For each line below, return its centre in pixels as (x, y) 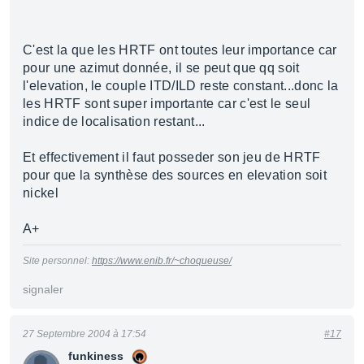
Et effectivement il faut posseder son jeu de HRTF (172, 157)
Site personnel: (57, 261)
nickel (41, 193)
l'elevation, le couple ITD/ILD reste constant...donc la (181, 86)
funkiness (96, 356)
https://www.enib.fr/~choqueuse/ (162, 261)
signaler (43, 289)
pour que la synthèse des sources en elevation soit (175, 175)
